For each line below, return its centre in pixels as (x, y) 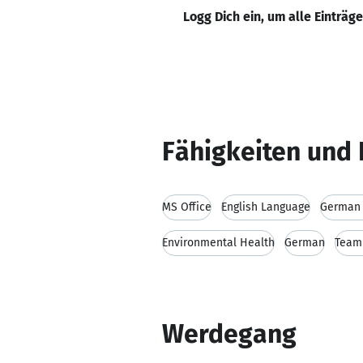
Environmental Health (218, 243)
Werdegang (229, 334)
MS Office (187, 207)
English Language (266, 207)
